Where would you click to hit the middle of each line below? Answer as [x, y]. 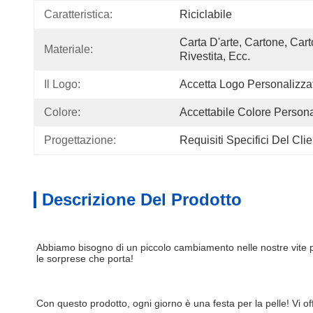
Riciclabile [206, 14]
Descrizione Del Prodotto [142, 199]
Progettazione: [80, 140]
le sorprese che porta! [85, 259]
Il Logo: [62, 84]
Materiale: [68, 49]
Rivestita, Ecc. [215, 56]
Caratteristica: [78, 14]
